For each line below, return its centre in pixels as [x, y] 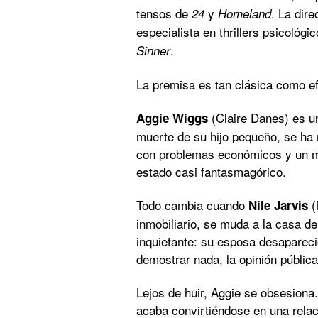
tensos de [164, 13]
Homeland [245, 13]
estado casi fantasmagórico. [211, 171]
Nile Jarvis [278, 205]
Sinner [153, 50]
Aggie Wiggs [172, 117]
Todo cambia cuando [192, 204]
